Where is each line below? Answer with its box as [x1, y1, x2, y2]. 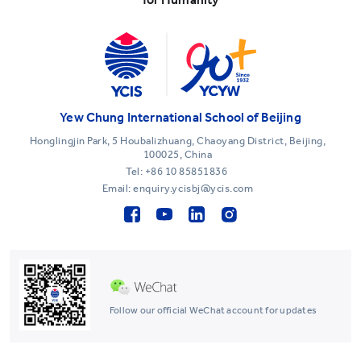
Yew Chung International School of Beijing [60, 110, 301, 126]
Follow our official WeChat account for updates [110, 304, 317, 316]
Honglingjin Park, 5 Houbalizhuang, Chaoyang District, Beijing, [29, 135, 326, 147]
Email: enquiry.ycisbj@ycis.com [102, 182, 254, 195]
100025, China [143, 148, 213, 161]
